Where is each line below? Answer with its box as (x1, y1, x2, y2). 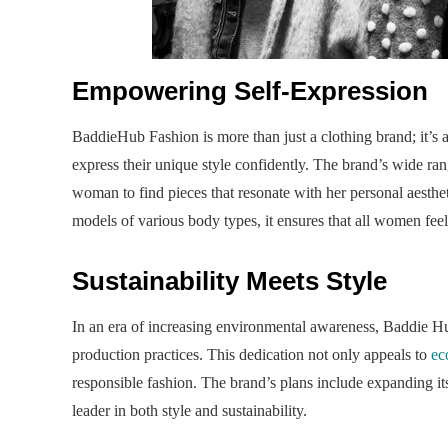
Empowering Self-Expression (72, 75, 428, 106)
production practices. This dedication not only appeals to (72, 345, 431, 363)
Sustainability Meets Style (72, 265, 387, 296)
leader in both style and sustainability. (72, 401, 307, 419)
